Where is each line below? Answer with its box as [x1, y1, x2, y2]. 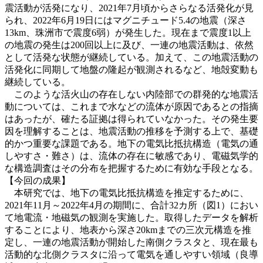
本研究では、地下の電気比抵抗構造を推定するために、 [5, 187, 249, 198]
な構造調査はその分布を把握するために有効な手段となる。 [5, 163, 258, 173]
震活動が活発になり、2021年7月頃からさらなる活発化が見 [5, 2, 254, 13]
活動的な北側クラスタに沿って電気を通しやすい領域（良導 [5, 249, 258, 259]
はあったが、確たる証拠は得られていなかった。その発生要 [5, 113, 258, 124]
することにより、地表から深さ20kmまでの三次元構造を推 [5, 224, 251, 235]
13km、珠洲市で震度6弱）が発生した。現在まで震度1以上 [5, 27, 251, 38]
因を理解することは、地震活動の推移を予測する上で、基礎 [5, 126, 258, 136]
